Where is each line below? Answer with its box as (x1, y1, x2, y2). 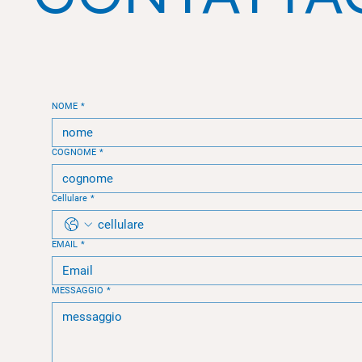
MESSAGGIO (52, 284, 103, 296)
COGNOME (52, 146, 96, 158)
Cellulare (52, 192, 87, 204)
